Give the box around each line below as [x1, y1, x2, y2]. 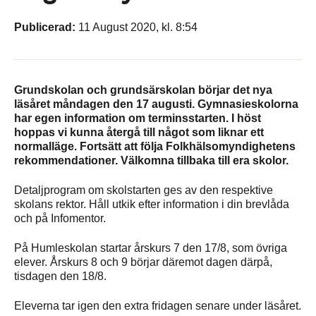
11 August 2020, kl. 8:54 [78, 21, 197, 34]
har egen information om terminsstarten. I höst [14, 112, 261, 125]
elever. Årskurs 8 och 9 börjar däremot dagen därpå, [14, 256, 272, 269]
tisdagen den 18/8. [14, 270, 107, 283]
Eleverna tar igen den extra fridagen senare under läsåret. [14, 300, 301, 312]
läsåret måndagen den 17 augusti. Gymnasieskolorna [14, 98, 298, 111]
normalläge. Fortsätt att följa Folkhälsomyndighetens [14, 140, 296, 153]
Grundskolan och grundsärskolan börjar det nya [14, 84, 272, 97]
